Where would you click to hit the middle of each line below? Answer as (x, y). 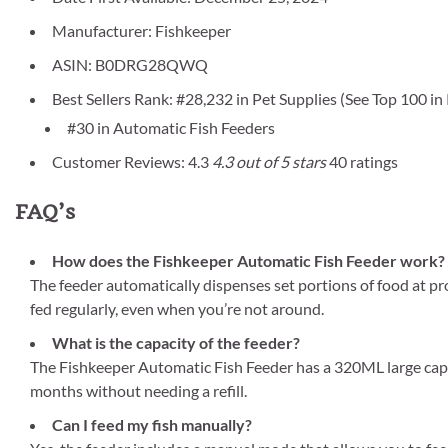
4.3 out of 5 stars (269, 161)
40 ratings (363, 161)
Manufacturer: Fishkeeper (141, 30)
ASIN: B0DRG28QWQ (130, 64)
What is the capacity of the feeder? (176, 343)
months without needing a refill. (138, 391)
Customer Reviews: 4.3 (132, 161)
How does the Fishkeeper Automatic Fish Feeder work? (248, 261)
